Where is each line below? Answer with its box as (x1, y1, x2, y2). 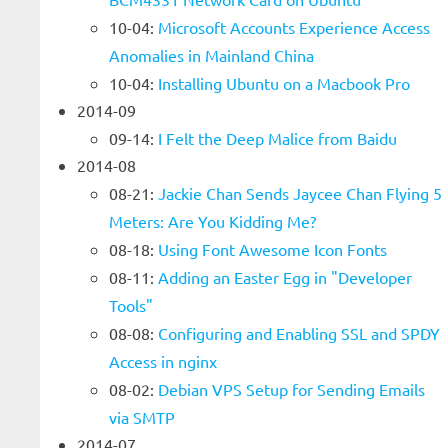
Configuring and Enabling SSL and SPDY (158, 323, 440, 343)
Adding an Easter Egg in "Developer (158, 267, 412, 287)
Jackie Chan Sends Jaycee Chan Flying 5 (158, 183, 442, 203)
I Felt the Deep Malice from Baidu (158, 128, 397, 148)
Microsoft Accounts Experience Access (158, 17, 430, 37)
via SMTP (109, 407, 175, 427)
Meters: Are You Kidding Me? (109, 211, 316, 231)
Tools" (109, 295, 153, 315)
